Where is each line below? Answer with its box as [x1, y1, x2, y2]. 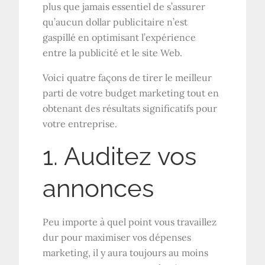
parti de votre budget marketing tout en [43, 86, 219, 99]
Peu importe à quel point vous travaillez [43, 215, 217, 228]
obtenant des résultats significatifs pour [43, 102, 218, 114]
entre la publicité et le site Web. [43, 46, 183, 59]
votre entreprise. [43, 117, 118, 130]
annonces [43, 173, 154, 203]
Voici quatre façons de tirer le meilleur [43, 71, 212, 83]
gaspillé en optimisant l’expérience [43, 31, 196, 43]
